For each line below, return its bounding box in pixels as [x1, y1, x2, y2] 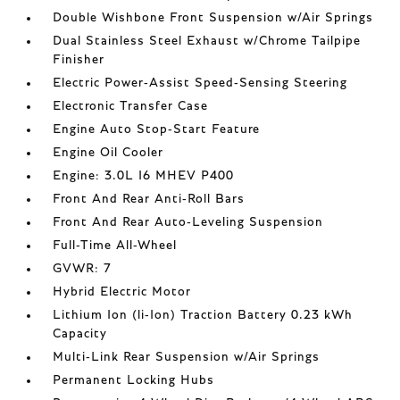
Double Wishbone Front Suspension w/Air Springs [53, 11, 374, 24]
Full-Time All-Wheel [53, 238, 178, 252]
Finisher [53, 53, 105, 66]
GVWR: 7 [53, 262, 112, 275]
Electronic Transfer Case [53, 99, 209, 112]
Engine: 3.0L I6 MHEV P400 [53, 169, 235, 182]
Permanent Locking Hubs [53, 373, 215, 387]
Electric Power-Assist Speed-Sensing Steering [53, 76, 348, 89]
